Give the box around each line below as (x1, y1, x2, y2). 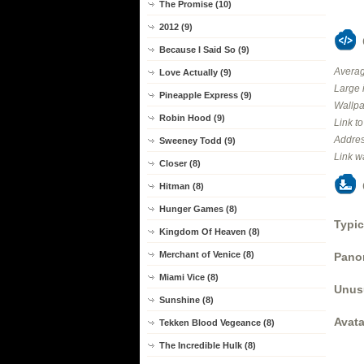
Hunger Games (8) (159, 204, 237, 214)
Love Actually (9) (159, 67, 232, 77)
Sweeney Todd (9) (159, 136, 236, 145)
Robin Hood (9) (159, 113, 225, 123)
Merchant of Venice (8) (159, 249, 254, 259)
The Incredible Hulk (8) (159, 340, 256, 350)
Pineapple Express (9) (159, 90, 252, 100)
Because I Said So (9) (159, 45, 249, 54)
